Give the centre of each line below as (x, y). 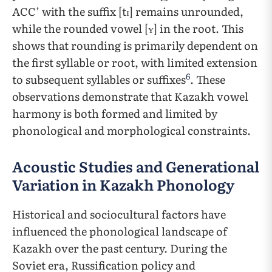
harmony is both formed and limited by (115, 113)
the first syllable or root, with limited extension (135, 62)
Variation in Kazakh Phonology (123, 184)
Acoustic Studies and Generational (136, 166)
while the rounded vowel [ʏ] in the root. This (128, 28)
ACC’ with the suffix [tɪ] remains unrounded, (128, 11)
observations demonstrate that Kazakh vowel (130, 96)
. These (208, 79)
